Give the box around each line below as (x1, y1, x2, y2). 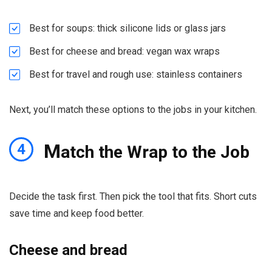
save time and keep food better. (9, 207, 144, 219)
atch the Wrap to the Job (61, 142, 250, 163)
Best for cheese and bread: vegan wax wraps (29, 45, 220, 57)
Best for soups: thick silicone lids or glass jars (29, 22, 226, 34)
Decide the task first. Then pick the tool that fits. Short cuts (9, 190, 257, 202)
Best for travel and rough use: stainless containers (29, 68, 242, 80)
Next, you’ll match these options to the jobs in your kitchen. (9, 103, 257, 115)
